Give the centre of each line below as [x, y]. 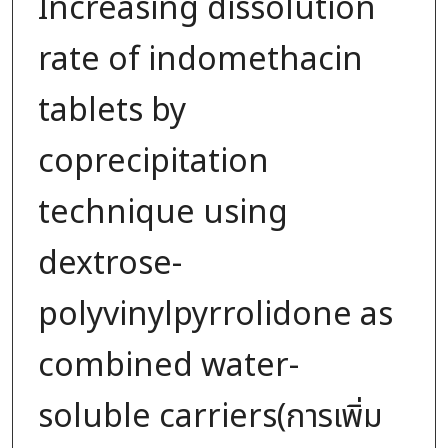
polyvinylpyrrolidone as [215, 314]
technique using [162, 212]
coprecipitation [153, 161]
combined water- [168, 365]
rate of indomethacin [200, 59]
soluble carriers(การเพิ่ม [210, 416]
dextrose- [109, 263]
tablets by [111, 110]
